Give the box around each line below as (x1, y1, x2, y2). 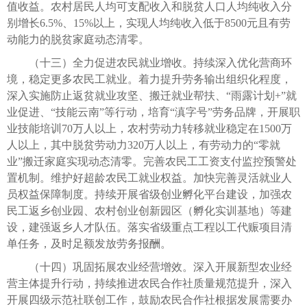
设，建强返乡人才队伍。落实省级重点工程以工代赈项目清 (7, 221, 292, 233)
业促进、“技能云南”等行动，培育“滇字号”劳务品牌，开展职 (7, 106, 300, 118)
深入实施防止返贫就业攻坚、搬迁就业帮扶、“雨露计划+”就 (7, 89, 297, 101)
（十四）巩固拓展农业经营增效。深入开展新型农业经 (7, 260, 292, 273)
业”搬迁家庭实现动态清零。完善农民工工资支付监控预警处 (7, 155, 297, 167)
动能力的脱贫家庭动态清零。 (7, 33, 149, 45)
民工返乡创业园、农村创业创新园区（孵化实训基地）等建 (7, 204, 292, 217)
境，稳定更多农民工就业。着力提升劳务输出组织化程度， (7, 73, 292, 85)
